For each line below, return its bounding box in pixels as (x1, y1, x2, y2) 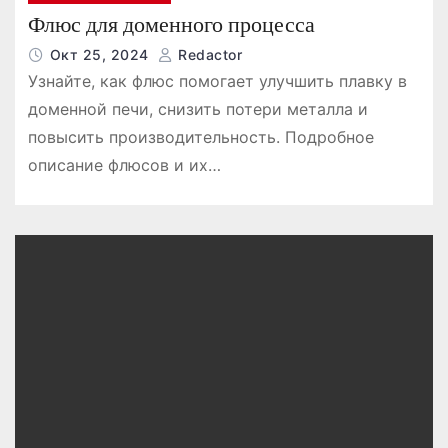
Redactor (173, 46, 243, 64)
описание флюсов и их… (27, 155, 221, 176)
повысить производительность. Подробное (27, 127, 374, 148)
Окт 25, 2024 (49, 46, 154, 64)
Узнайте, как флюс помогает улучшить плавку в (27, 71, 407, 92)
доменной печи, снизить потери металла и (27, 99, 368, 120)
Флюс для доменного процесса (27, 11, 315, 39)
